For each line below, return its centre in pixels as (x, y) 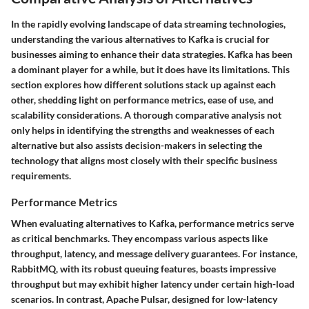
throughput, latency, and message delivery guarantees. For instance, (154, 253)
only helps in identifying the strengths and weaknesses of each (143, 130)
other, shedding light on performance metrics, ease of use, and (142, 99)
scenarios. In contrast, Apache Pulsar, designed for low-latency (144, 299)
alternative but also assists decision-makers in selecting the (137, 145)
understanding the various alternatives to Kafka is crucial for (140, 39)
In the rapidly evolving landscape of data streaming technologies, (148, 23)
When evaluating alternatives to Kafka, (95, 223)
